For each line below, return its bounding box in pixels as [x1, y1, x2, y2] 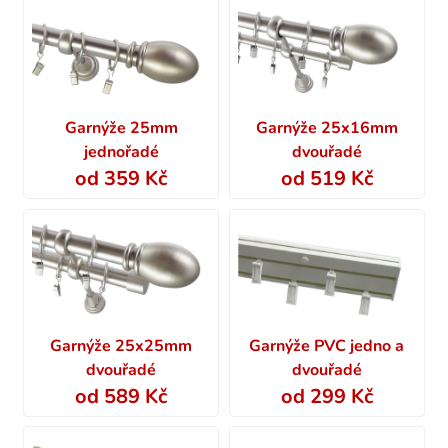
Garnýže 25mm [64, 117, 178, 140]
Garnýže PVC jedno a [249, 334, 405, 357]
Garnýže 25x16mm [255, 117, 398, 140]
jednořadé [83, 141, 159, 164]
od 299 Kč [280, 382, 373, 410]
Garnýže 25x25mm [50, 334, 193, 357]
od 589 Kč [75, 382, 168, 410]
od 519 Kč [280, 165, 373, 193]
